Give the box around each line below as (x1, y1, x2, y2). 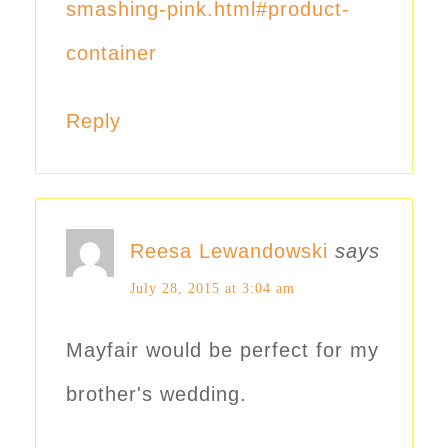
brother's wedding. (66, 383, 247, 406)
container (66, 42, 157, 65)
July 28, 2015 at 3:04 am (130, 281, 295, 297)
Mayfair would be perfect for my (66, 339, 379, 362)
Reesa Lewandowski (130, 240, 328, 263)
